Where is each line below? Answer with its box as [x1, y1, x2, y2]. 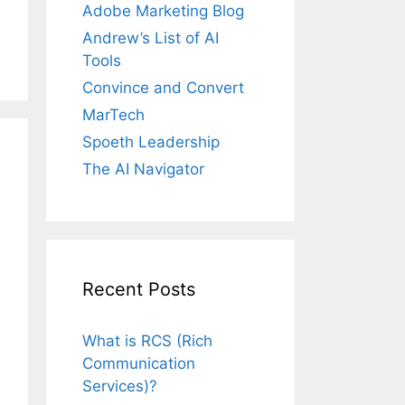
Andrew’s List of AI [82, 29, 219, 48]
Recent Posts [82, 278, 195, 301]
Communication [82, 354, 195, 373]
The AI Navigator [82, 160, 204, 179]
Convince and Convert [82, 79, 244, 98]
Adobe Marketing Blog [82, 2, 244, 21]
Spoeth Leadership [82, 133, 220, 152]
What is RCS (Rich [82, 332, 212, 351]
